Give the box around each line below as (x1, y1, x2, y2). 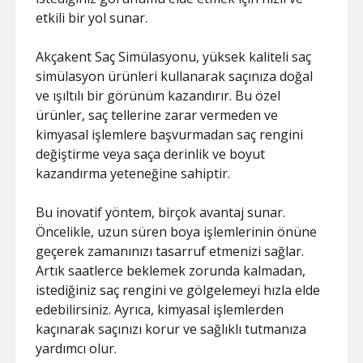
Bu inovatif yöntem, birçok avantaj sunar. (36, 203, 286, 221)
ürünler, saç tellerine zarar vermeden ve (36, 106, 279, 124)
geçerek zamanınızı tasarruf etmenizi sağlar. (36, 242, 305, 260)
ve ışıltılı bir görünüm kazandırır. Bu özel (36, 87, 281, 105)
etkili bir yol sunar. (36, 9, 148, 27)
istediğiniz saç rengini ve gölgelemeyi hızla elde (36, 281, 321, 299)
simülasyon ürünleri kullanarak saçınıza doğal (36, 67, 314, 85)
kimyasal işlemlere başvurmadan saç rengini (36, 126, 304, 143)
